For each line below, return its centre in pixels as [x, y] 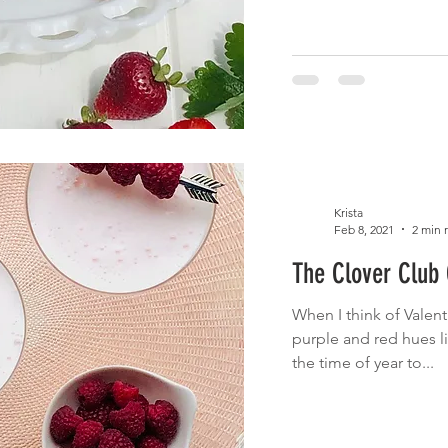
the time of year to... [362, 362]
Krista [348, 212]
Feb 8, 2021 [363, 229]
